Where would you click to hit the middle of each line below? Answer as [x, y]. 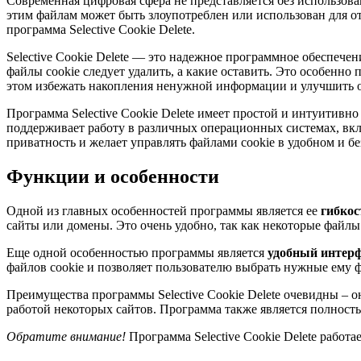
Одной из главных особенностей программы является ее [164, 210]
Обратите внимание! [66, 336]
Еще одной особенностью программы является [137, 252]
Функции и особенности [113, 176]
